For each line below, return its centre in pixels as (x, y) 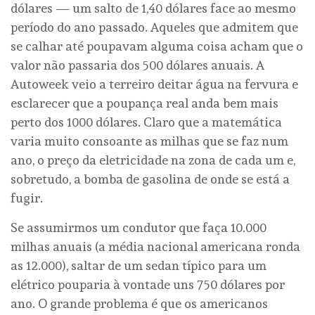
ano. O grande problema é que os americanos (139, 303)
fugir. (27, 198)
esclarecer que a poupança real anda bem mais (144, 103)
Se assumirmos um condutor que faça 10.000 (139, 227)
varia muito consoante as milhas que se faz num (149, 141)
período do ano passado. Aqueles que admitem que (154, 27)
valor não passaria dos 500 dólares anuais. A (137, 65)
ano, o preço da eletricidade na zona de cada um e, (153, 160)
